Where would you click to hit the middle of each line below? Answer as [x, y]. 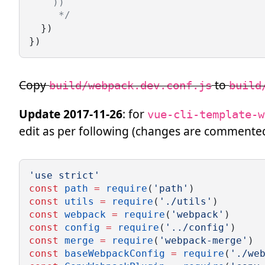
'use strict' [64, 176]
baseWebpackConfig [115, 254]
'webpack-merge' [203, 241]
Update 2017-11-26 [71, 114]
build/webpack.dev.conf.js [130, 85]
